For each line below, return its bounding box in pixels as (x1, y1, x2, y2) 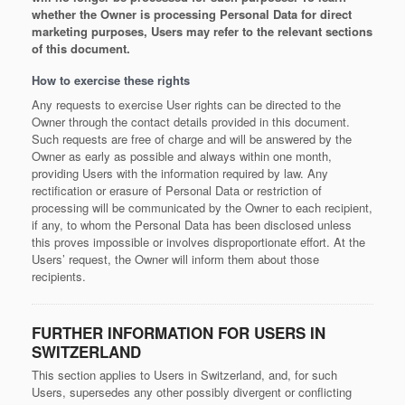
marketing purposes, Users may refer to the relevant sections (32, 23, 372, 40)
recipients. (32, 268, 86, 285)
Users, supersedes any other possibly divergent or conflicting (32, 383, 352, 400)
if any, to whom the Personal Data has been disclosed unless (32, 216, 352, 233)
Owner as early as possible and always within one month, (32, 147, 332, 165)
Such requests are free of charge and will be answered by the (32, 130, 352, 147)
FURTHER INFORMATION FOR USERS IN (32, 322, 325, 344)
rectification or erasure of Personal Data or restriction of (32, 182, 322, 199)
